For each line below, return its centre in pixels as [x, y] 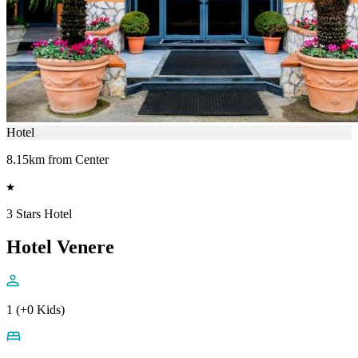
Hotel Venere [60, 247]
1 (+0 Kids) [36, 310]
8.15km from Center [58, 159]
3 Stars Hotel [39, 213]
